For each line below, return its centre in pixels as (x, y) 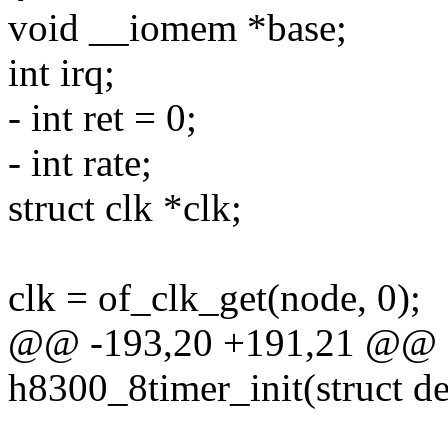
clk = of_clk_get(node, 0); (214, 298)
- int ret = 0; (102, 118)
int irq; (61, 73)
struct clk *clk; (125, 208)
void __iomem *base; (177, 28)
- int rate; (80, 163)
